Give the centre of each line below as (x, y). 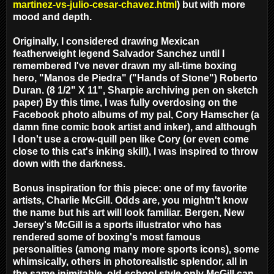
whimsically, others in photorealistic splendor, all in (130, 261)
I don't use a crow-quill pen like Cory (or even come (131, 139)
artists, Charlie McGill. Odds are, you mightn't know (130, 200)
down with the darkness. (69, 163)
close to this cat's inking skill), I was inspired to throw (135, 151)
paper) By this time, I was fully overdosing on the (125, 102)
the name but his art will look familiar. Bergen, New (128, 212)
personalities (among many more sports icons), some (136, 249)
